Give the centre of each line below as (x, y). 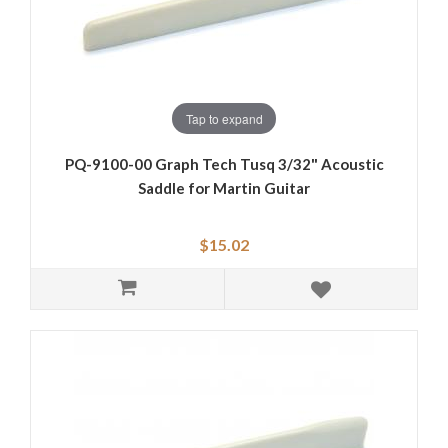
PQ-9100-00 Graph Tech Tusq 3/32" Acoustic (224, 164)
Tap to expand (224, 118)
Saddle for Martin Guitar (224, 188)
